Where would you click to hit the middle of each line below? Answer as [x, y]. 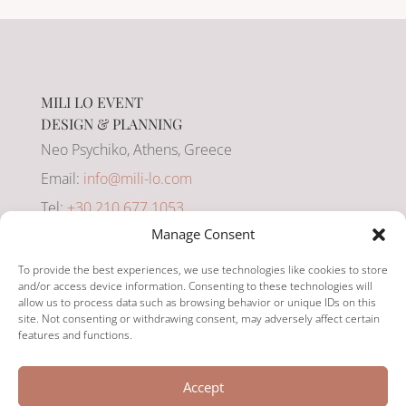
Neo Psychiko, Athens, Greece [136, 150]
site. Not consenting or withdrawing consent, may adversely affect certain [199, 319]
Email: [62, 179]
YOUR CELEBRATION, [203, 373]
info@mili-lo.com [137, 179]
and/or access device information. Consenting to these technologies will [195, 286]
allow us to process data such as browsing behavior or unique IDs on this [197, 302]
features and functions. [75, 335]
